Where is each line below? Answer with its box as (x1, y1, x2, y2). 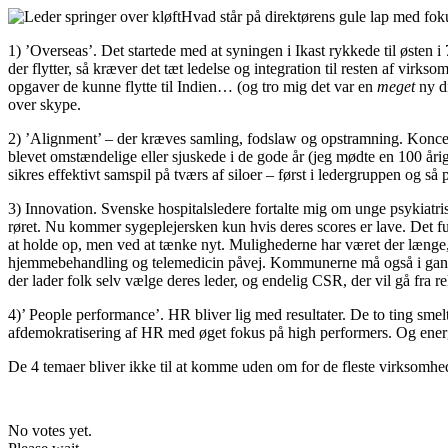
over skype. (8, 95, 81, 113)
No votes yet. (8, 421, 92, 439)
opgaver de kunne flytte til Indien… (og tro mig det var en (8, 77, 377, 95)
